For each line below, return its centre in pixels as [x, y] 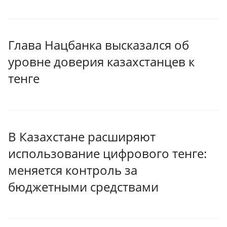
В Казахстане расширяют [82, 136]
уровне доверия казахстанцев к [101, 62]
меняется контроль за [73, 170]
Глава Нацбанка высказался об [99, 45]
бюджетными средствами [83, 186]
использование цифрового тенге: [107, 153]
